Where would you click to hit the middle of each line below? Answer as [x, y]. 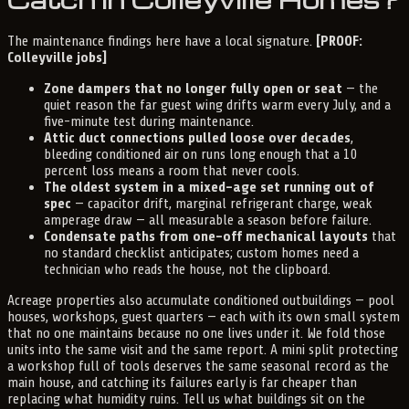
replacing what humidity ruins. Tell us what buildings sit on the [186, 399]
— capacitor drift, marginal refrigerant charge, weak [222, 203]
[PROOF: [339, 41]
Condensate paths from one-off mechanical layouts [206, 236]
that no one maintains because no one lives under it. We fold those [196, 333]
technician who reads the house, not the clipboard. [187, 269]
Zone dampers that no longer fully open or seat [193, 88]
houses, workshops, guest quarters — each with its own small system [204, 316]
